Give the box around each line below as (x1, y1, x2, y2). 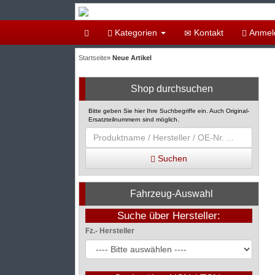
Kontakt (192, 28, 223, 37)
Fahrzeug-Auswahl (130, 188, 214, 199)
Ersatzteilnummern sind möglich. (88, 116, 179, 123)
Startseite (79, 54, 107, 61)
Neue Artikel (112, 54, 152, 61)
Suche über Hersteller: (117, 210, 220, 222)
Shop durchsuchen (130, 83, 213, 94)
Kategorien (112, 28, 160, 37)
